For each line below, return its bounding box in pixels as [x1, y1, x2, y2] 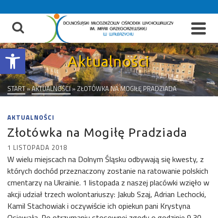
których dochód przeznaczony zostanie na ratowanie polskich [7, 165, 208, 177]
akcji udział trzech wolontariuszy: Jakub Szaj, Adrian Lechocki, [7, 188, 206, 200]
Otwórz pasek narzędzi [4, 41, 59, 65]
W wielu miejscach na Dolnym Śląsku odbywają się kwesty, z [7, 153, 204, 165]
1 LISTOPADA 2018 [7, 143, 67, 152]
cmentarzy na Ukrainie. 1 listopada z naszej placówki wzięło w [7, 177, 209, 188]
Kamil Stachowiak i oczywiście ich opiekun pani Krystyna [7, 200, 190, 212]
